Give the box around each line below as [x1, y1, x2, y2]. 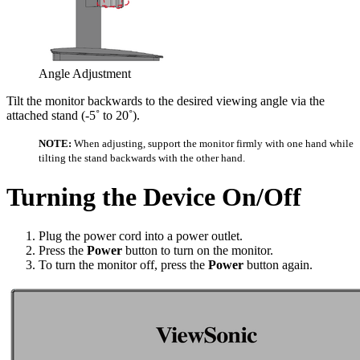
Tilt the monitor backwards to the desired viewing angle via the [6, 94, 325, 108]
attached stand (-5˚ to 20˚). [6, 108, 140, 123]
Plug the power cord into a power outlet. [39, 229, 243, 243]
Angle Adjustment [39, 67, 131, 81]
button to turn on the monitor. [122, 243, 273, 258]
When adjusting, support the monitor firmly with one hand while [72, 137, 354, 150]
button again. [243, 258, 313, 272]
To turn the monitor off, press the [39, 258, 208, 272]
